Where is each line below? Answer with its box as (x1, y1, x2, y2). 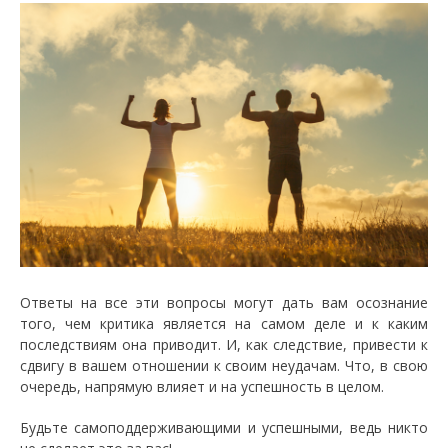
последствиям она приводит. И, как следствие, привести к (20, 335, 428, 354)
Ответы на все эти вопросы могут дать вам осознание (20, 293, 428, 312)
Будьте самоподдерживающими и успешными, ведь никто (20, 418, 428, 437)
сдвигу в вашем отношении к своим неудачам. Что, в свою (20, 356, 428, 375)
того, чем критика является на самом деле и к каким (20, 314, 428, 333)
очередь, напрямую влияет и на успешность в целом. (20, 377, 384, 396)
